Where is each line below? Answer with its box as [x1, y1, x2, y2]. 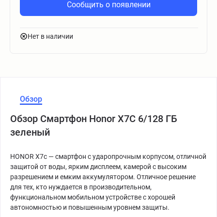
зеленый [10, 126, 50, 138]
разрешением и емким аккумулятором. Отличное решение [10, 173, 196, 181]
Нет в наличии [28, 32, 73, 40]
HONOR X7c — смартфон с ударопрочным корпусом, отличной [10, 153, 206, 160]
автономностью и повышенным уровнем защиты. [10, 203, 171, 211]
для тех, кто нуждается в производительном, [10, 183, 152, 191]
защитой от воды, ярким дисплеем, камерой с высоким [10, 163, 186, 170]
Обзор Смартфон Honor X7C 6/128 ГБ [10, 113, 177, 124]
